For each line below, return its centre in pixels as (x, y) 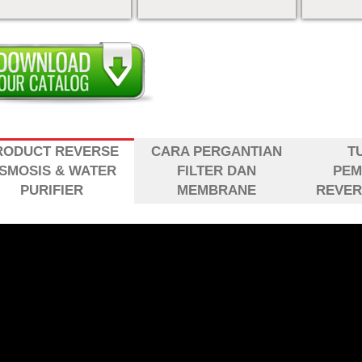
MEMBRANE (217, 190)
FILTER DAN (217, 170)
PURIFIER (52, 190)
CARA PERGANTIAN (217, 151)
